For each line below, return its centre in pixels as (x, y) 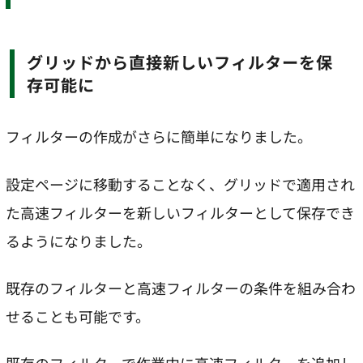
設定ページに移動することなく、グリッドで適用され (180, 184)
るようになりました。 (79, 240)
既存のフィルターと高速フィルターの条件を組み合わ (181, 288)
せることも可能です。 (78, 316)
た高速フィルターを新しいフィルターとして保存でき (180, 212)
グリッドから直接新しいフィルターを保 (36, 62)
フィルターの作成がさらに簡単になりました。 (159, 137)
